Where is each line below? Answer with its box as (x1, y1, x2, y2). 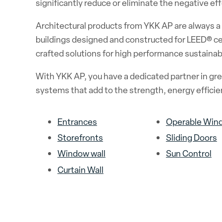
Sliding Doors (166, 132, 217, 144)
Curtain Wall (57, 164, 104, 175)
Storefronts (57, 132, 103, 144)
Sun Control (166, 148, 212, 160)
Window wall (57, 148, 106, 160)
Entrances (57, 115, 97, 127)
